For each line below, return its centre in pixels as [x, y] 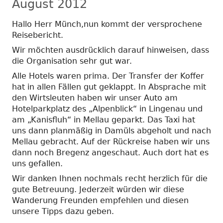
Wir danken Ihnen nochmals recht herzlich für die [110, 178]
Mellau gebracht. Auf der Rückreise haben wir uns [111, 141]
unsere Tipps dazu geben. [63, 211]
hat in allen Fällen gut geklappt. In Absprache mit [109, 87]
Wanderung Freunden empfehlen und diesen [100, 200]
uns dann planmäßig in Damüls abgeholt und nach [111, 130]
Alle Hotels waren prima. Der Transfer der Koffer [108, 76]
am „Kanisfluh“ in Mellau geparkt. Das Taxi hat [104, 119]
